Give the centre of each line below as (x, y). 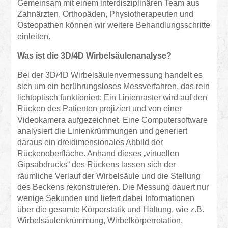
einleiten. (34, 36)
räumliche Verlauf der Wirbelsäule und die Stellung (109, 176)
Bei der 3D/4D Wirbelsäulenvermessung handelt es (110, 75)
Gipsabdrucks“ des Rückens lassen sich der (97, 164)
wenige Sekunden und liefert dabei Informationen (106, 198)
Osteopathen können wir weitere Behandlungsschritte (114, 25)
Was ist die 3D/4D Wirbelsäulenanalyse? (95, 55)
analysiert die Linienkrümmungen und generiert (103, 131)
